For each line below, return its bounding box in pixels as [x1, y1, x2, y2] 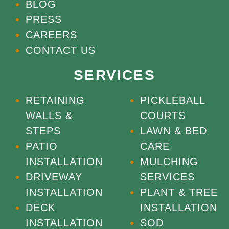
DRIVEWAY [26, 171, 82, 182]
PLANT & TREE [140, 186, 218, 198]
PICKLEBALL [140, 94, 205, 106]
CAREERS [26, 29, 77, 40]
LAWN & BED [140, 125, 207, 136]
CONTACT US [26, 44, 96, 56]
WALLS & [26, 109, 73, 121]
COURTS [140, 109, 186, 121]
